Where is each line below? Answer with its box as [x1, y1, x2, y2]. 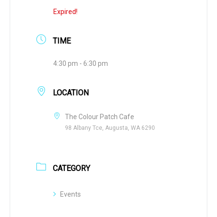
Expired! [53, 7, 77, 15]
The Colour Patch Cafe [65, 112, 134, 121]
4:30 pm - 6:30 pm [53, 59, 108, 67]
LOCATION [53, 88, 89, 97]
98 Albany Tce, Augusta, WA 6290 [65, 124, 155, 131]
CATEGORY [53, 163, 90, 173]
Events [60, 190, 81, 198]
